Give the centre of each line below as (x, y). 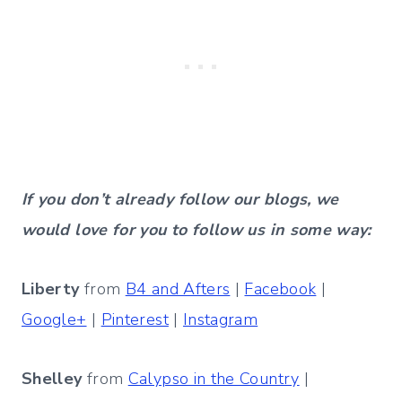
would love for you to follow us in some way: (197, 230)
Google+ (54, 320)
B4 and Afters (178, 289)
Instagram (220, 320)
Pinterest (135, 320)
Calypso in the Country (214, 379)
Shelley (52, 379)
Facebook (280, 289)
